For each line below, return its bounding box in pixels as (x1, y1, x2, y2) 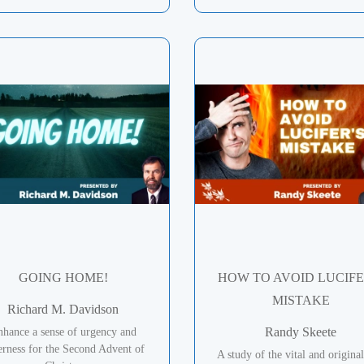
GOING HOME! (18, 270, 108, 284)
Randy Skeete (265, 324, 337, 339)
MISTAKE (271, 292, 330, 307)
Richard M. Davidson (7, 301, 119, 316)
